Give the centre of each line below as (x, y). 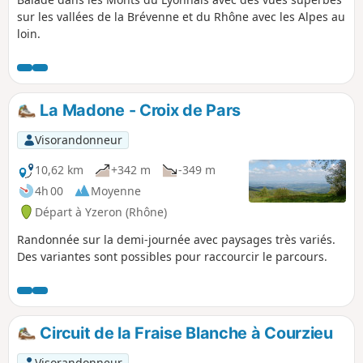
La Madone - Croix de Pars (139, 110)
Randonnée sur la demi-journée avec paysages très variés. (176, 239)
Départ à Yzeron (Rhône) (101, 211)
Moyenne (116, 190)
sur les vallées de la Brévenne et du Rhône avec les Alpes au (181, 16)
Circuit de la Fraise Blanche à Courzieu (184, 333)
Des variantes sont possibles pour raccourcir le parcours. (172, 256)
